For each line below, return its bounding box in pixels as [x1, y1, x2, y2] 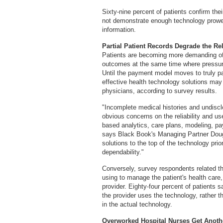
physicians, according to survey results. [102, 87, 217, 95]
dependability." [102, 148, 144, 156]
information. [102, 26, 136, 33]
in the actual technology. [102, 201, 172, 208]
